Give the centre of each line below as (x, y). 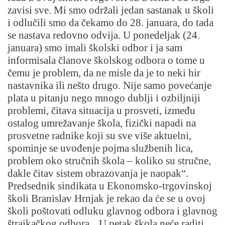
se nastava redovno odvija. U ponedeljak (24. (104, 35)
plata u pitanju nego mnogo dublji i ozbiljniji (104, 98)
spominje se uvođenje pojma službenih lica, (100, 148)
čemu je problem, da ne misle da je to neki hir (104, 73)
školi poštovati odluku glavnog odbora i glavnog (113, 211)
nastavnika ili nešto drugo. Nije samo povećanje (109, 86)
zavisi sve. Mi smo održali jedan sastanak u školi (111, 10)
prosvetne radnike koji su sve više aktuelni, (99, 136)
